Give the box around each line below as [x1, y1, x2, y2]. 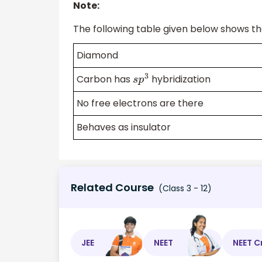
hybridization [149, 73, 211, 87]
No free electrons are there [77, 96, 204, 111]
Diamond [77, 49, 118, 63]
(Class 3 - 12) [156, 182, 212, 194]
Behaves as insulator [77, 120, 171, 135]
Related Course [71, 180, 154, 195]
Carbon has [77, 73, 133, 87]
